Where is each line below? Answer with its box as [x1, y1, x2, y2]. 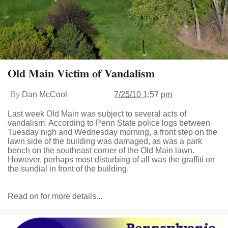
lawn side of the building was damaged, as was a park [8, 136, 202, 146]
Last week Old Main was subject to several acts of [8, 109, 186, 118]
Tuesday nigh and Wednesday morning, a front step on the [8, 127, 217, 136]
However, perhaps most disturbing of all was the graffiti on [8, 155, 215, 164]
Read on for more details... [8, 191, 102, 201]
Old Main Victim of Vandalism [8, 64, 155, 81]
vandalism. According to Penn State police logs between [8, 118, 210, 127]
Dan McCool [22, 90, 67, 99]
